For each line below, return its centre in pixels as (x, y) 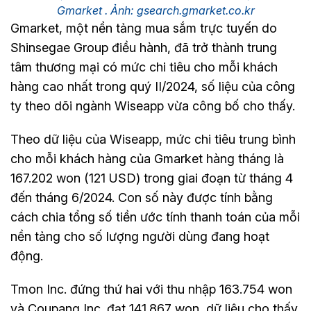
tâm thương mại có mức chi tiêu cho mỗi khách (144, 67)
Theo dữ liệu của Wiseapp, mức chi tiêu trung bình (153, 140)
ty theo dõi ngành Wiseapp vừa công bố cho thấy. (153, 106)
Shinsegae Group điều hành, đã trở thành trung (144, 48)
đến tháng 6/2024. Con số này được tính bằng (142, 198)
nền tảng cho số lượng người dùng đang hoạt (140, 237)
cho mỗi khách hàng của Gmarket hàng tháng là (147, 159)
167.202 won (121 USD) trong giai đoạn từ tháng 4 (152, 178)
